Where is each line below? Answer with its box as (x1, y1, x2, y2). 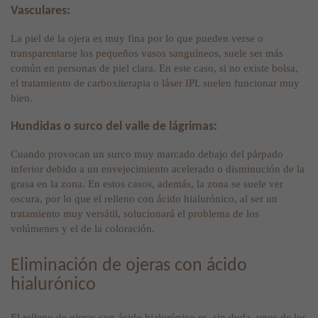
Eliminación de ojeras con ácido (11, 256, 247, 275)
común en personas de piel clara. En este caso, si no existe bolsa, (11, 62, 298, 75)
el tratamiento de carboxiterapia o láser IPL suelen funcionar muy (11, 77, 300, 89)
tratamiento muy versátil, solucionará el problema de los (11, 208, 259, 220)
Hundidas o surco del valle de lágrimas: (11, 119, 217, 133)
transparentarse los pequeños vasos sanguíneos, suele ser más (11, 48, 283, 60)
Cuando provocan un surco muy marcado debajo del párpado (11, 148, 283, 160)
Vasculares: (11, 4, 70, 18)
